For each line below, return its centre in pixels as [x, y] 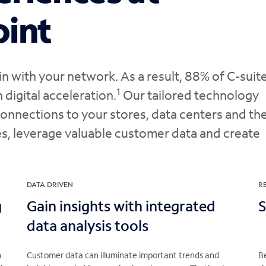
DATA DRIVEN [50, 185]
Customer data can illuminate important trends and [123, 255]
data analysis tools [88, 226]
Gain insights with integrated [121, 206]
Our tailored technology [190, 95]
